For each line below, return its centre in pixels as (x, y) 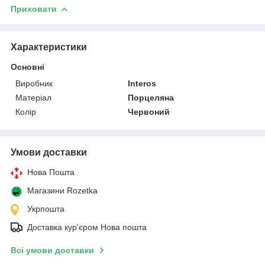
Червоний (149, 112)
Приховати (34, 9)
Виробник (34, 83)
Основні (28, 67)
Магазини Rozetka (62, 190)
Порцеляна (151, 97)
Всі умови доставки (52, 250)
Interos (142, 83)
